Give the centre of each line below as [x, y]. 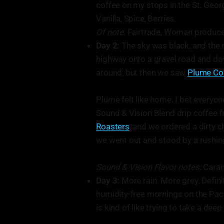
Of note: [111, 32]
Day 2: [109, 45]
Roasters [113, 126]
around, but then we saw [142, 72]
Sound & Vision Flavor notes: [149, 167]
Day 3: [109, 180]
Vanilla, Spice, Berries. [136, 18]
